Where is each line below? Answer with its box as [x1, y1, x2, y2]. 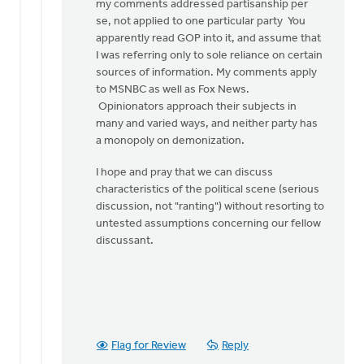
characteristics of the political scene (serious [96, 184, 319, 196]
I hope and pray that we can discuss [96, 167, 273, 179]
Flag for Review [111, 340, 186, 352]
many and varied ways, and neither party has [96, 118, 318, 130]
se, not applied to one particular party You [96, 15, 305, 28]
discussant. [96, 235, 154, 247]
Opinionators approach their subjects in [96, 101, 297, 113]
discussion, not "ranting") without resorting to [96, 201, 324, 213]
